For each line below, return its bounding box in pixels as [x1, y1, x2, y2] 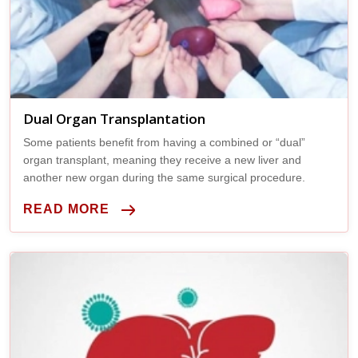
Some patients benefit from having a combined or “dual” [23, 135, 305, 149]
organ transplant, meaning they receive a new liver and [23, 153, 301, 166]
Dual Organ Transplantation [23, 109, 205, 128]
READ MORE [23, 201, 109, 216]
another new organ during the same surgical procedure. [23, 170, 305, 184]
